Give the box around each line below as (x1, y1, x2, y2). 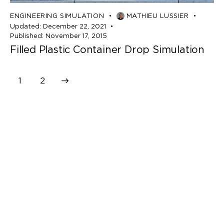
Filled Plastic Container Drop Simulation (10, 43, 204, 55)
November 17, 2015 (45, 31, 107, 39)
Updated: (10, 22, 41, 30)
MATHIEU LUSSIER (126, 12, 189, 20)
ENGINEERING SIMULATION (10, 12, 104, 20)
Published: (10, 31, 43, 39)
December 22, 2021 (42, 22, 106, 30)
